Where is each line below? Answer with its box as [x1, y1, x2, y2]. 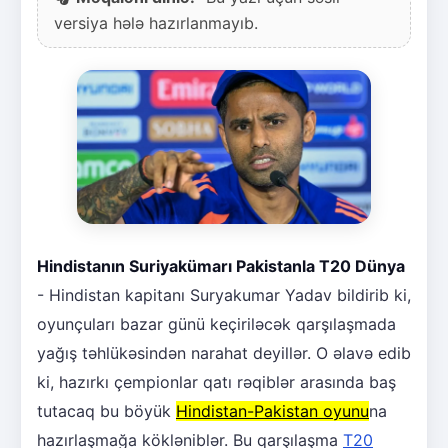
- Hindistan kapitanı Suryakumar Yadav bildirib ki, [37, 285, 411, 306]
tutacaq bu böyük [37, 401, 176, 422]
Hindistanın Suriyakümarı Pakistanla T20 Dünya [37, 256, 405, 277]
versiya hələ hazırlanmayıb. [54, 12, 258, 33]
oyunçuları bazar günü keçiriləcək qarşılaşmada [37, 314, 396, 335]
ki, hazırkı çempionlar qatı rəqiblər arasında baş [37, 372, 396, 393]
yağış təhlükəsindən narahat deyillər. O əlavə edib [37, 343, 411, 364]
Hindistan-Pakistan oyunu [176, 401, 369, 422]
